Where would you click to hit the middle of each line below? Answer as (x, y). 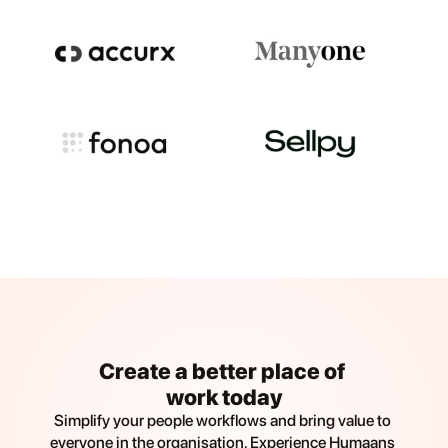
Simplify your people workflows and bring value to (222, 420)
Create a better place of (222, 371)
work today (224, 397)
